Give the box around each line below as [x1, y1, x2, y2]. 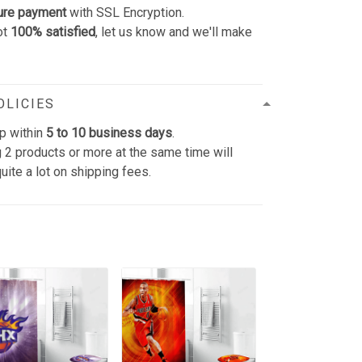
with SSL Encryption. [66, 4, 185, 20]
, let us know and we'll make [95, 23, 253, 40]
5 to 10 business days [46, 124, 173, 141]
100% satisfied [11, 23, 96, 40]
